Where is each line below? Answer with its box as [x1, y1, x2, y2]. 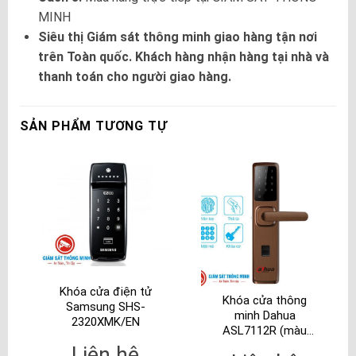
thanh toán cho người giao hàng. [37, 69, 231, 85]
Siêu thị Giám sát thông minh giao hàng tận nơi [37, 29, 317, 45]
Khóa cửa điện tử [59, 284, 152, 300]
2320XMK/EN [71, 315, 140, 330]
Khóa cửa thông [222, 293, 308, 308]
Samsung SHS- [65, 300, 145, 315]
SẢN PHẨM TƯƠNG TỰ [19, 118, 168, 134]
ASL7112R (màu [222, 323, 308, 338]
